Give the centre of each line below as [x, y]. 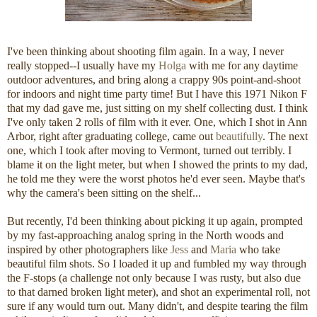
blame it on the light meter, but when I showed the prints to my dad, [157, 165]
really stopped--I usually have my [83, 66]
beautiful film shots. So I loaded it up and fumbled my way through [157, 264]
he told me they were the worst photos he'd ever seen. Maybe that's [156, 179]
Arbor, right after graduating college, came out [111, 137]
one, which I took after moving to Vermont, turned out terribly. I [149, 151]
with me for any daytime [242, 66]
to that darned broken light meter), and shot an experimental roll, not [158, 292]
